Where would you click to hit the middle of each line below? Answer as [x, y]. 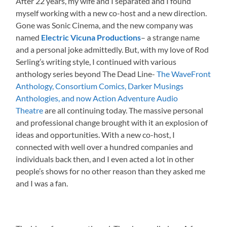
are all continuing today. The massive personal [123, 110]
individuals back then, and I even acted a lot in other [105, 159]
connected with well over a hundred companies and [105, 146]
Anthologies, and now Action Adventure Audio [97, 98]
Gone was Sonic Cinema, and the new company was [105, 25]
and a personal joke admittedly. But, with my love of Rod [112, 49]
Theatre [30, 110]
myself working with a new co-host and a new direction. [111, 13]
